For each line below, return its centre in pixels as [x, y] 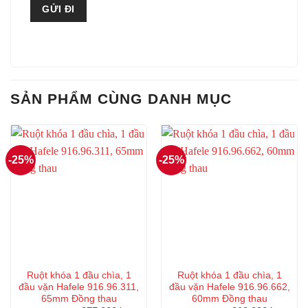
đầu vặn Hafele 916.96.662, [229, 287]
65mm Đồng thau [79, 298]
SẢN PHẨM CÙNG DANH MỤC [121, 98]
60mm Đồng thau [229, 298]
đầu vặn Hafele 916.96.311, [79, 287]
